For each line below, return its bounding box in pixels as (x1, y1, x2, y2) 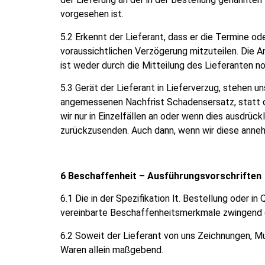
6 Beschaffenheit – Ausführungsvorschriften (60, 170, 261, 182)
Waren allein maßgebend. (60, 244, 163, 256)
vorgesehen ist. (60, 8, 124, 20)
